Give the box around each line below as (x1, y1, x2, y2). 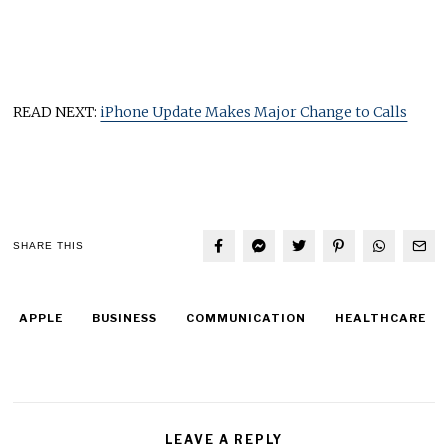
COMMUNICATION (185, 310, 306, 325)
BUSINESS (91, 310, 157, 325)
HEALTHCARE (334, 310, 426, 325)
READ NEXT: (13, 102, 101, 121)
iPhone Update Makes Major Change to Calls (100, 102, 408, 121)
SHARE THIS (13, 240, 85, 252)
